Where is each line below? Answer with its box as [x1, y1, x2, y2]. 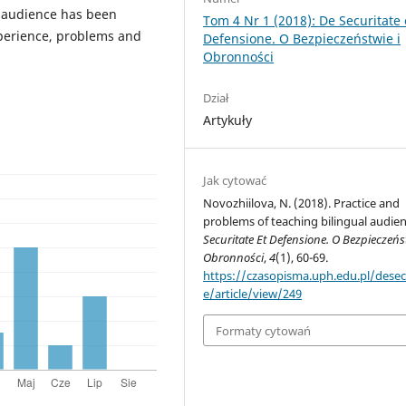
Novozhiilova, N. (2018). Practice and [203, 195, 401, 212]
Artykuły [203, 111, 253, 130]
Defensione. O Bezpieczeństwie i [203, 30, 401, 48]
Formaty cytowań [216, 322, 312, 339]
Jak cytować [203, 172, 267, 189]
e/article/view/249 [203, 285, 303, 303]
